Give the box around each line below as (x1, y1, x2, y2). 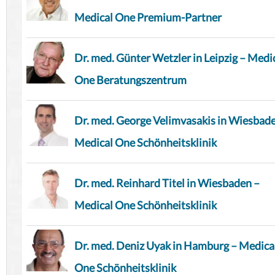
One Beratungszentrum (74, 73, 187, 87)
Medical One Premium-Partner (74, 10, 222, 25)
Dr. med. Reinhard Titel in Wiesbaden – (74, 176, 260, 190)
